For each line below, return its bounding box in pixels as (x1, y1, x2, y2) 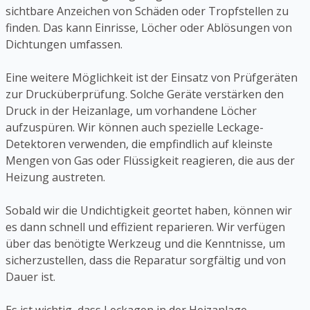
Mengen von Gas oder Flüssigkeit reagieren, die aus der (6, 153, 295, 169)
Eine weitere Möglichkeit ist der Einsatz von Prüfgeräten (6, 70, 298, 86)
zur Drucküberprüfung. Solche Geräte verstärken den (6, 86, 284, 102)
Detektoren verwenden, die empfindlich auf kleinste (6, 136, 273, 152)
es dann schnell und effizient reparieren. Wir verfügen (6, 219, 285, 235)
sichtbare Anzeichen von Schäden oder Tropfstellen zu (6, 3, 289, 19)
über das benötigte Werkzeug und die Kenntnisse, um (6, 236, 285, 252)
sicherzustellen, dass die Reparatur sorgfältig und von (6, 253, 286, 268)
